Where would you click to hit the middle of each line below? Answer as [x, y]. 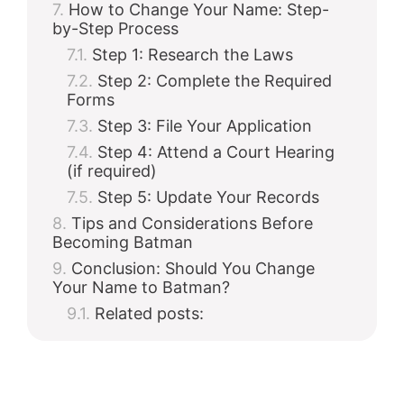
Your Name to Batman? [141, 287]
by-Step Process [115, 28]
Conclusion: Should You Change [193, 268]
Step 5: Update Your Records [208, 197]
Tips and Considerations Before [192, 223]
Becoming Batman [123, 242]
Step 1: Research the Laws [193, 55]
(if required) [112, 171]
